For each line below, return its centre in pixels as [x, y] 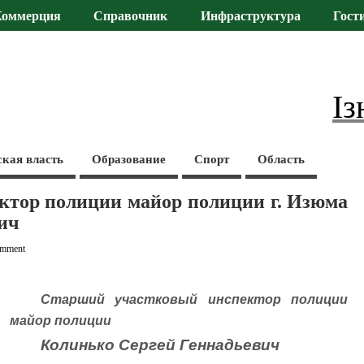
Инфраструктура [250, 17]
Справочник [131, 17]
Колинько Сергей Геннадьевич [160, 345]
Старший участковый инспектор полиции [194, 300]
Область [282, 159]
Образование [129, 159]
